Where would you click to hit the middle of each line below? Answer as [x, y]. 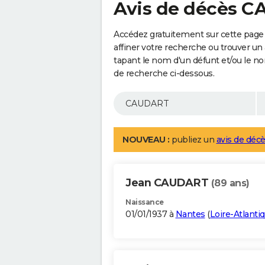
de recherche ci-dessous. [164, 74]
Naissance [145, 202]
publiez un [193, 140]
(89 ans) [230, 183]
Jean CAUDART [168, 183]
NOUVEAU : [146, 140]
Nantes [190, 214]
